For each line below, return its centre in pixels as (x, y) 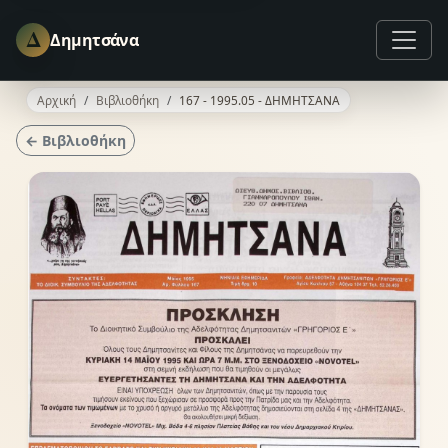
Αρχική (57, 100)
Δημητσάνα (94, 39)
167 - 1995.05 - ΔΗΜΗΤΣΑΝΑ (260, 100)
